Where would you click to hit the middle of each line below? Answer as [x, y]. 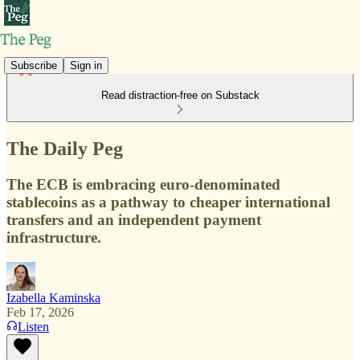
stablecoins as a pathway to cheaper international [168, 202]
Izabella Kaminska [53, 297]
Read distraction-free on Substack [180, 95]
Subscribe [34, 65]
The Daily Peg [65, 148]
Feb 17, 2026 [40, 312]
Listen [33, 326]
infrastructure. [54, 237]
